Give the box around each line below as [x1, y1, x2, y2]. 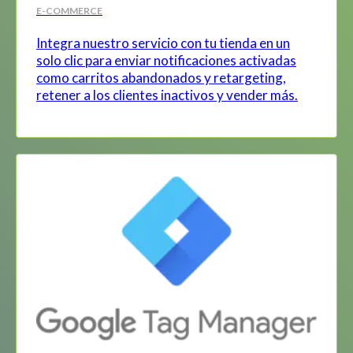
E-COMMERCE [36, 4, 102, 17]
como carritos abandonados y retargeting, [36, 69, 286, 86]
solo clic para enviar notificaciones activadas [36, 51, 296, 69]
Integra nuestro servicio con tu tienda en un [36, 34, 290, 51]
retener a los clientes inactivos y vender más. [36, 86, 298, 103]
